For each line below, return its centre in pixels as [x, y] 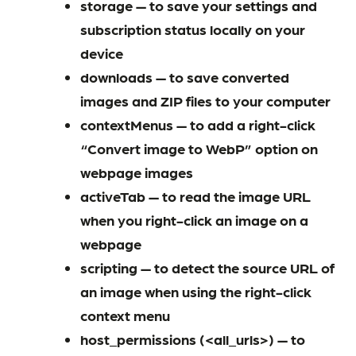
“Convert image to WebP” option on [199, 147]
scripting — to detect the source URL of [207, 267]
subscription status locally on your [192, 28]
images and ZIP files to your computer [205, 100]
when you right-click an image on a [194, 219]
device [101, 52]
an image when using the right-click [195, 290]
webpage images [136, 171]
